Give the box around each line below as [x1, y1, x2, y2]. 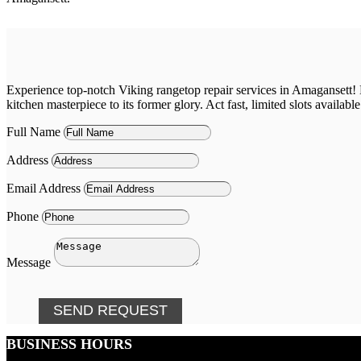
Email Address [6, 180, 81, 195]
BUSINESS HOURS [6, 335, 132, 352]
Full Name [6, 124, 60, 139]
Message [6, 255, 51, 269]
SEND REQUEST [52, 302, 168, 319]
